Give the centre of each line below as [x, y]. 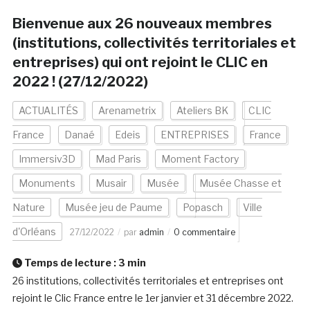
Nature [28, 208]
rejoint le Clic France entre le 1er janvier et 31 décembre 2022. [153, 298]
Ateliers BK [202, 111]
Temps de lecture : [70, 263]
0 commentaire [204, 232]
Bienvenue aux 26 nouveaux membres [142, 24]
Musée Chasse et [240, 183]
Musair [111, 183]
